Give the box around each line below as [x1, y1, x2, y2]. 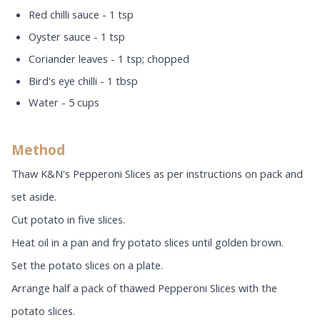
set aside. [11, 189, 56, 204]
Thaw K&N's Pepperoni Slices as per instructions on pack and [11, 166, 303, 181]
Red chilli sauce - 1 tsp [29, 7, 134, 22]
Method [11, 141, 65, 159]
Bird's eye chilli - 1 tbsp [29, 73, 138, 88]
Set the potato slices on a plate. [11, 258, 163, 273]
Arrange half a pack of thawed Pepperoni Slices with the [11, 281, 277, 296]
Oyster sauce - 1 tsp [29, 29, 125, 44]
